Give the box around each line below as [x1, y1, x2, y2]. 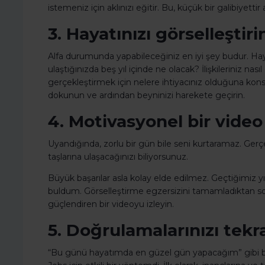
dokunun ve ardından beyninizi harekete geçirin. [48, 90, 245, 101]
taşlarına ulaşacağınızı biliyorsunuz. [48, 151, 188, 163]
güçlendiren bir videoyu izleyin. [48, 199, 174, 210]
